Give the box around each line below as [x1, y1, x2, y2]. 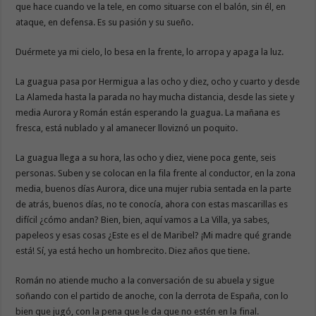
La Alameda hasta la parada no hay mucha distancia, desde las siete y [16, 91, 295, 102]
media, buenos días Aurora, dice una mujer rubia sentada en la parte [16, 183, 292, 194]
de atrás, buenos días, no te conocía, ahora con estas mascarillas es [16, 198, 288, 209]
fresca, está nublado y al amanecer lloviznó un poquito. [16, 122, 238, 133]
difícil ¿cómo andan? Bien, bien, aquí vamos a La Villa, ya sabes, [16, 214, 270, 225]
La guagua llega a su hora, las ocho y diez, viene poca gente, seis [16, 152, 276, 163]
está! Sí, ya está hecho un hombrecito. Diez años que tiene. [16, 245, 250, 256]
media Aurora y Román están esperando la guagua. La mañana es [16, 107, 281, 118]
